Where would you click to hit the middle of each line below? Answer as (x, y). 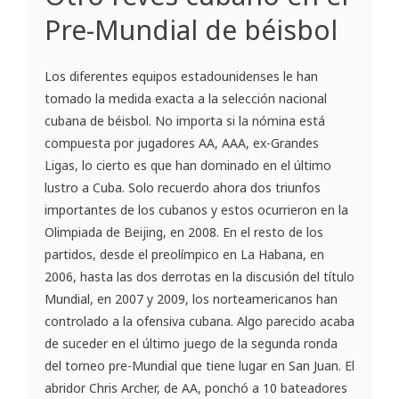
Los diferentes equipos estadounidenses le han (181, 76)
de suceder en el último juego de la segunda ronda (191, 343)
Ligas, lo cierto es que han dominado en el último (188, 165)
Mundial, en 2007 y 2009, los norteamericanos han (191, 298)
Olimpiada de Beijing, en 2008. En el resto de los (184, 232)
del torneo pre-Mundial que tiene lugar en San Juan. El (199, 365)
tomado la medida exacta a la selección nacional (186, 98)
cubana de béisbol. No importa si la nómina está (185, 120)
